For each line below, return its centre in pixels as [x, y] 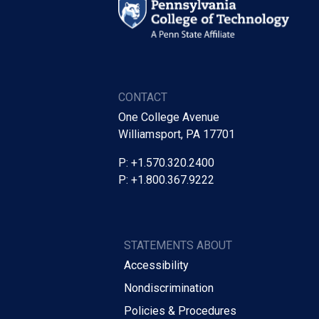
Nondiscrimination [169, 288]
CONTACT [143, 97]
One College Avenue [169, 117]
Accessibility [156, 265]
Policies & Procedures [180, 310]
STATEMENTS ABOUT [178, 245]
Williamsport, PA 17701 [177, 134]
